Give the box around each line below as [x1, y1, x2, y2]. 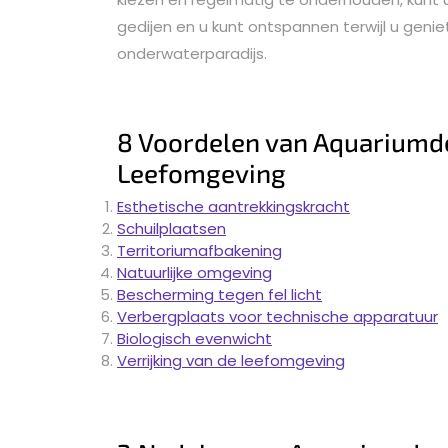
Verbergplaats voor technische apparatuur [117, 305, 438, 327]
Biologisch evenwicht [117, 327, 272, 349]
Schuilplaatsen [117, 217, 226, 239]
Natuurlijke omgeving [117, 261, 272, 283]
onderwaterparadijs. [117, 42, 267, 64]
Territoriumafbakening [117, 239, 282, 261]
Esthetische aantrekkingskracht [117, 195, 350, 217]
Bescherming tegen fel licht [117, 283, 322, 305]
